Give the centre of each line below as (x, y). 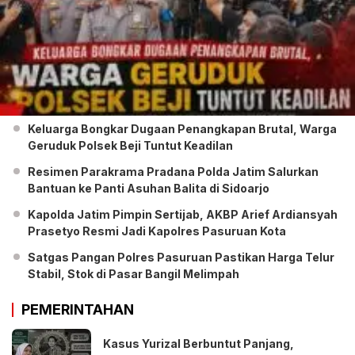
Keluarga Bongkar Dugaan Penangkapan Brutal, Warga (182, 129)
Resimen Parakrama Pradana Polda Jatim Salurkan (173, 172)
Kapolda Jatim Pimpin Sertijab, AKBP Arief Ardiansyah (183, 215)
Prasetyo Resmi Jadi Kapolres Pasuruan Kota (157, 231)
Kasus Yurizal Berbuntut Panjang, (198, 344)
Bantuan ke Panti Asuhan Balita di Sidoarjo (149, 189)
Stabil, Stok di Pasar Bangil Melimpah (134, 274)
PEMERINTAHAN (78, 310)
